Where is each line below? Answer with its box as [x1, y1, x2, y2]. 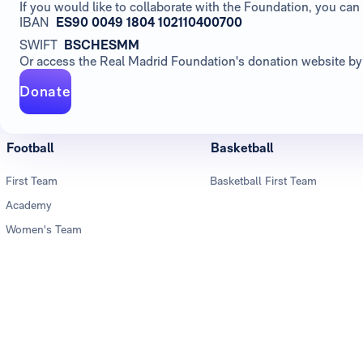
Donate [19, 83, 71, 100]
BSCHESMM [64, 37, 139, 53]
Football [6, 140, 53, 156]
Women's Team [6, 223, 82, 237]
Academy [6, 199, 52, 212]
